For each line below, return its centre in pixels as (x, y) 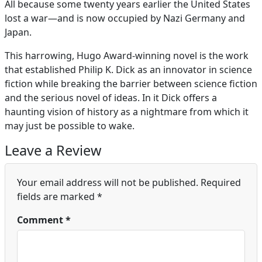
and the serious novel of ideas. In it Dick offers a (111, 97)
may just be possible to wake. (70, 125)
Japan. (18, 32)
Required (221, 182)
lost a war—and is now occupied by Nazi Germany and (125, 18)
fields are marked (57, 196)
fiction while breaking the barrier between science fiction (131, 83)
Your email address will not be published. (108, 182)
